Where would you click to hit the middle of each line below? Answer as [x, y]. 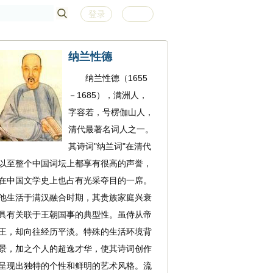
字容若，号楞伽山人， [111, 112]
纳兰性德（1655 [108, 78]
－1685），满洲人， [108, 95]
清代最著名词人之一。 [111, 129]
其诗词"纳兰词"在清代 [110, 146]
